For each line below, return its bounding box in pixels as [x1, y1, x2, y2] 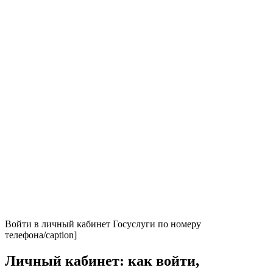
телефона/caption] [5, 229, 77, 240]
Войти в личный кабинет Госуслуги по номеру [5, 218, 201, 229]
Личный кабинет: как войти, [5, 252, 199, 269]
